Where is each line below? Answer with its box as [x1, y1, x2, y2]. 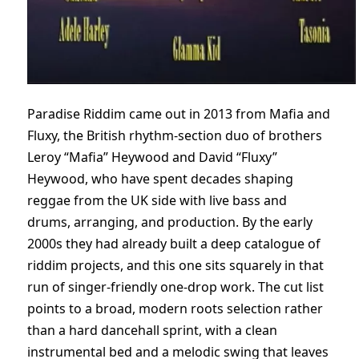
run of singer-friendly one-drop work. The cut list [27, 278, 324, 296]
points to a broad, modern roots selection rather [27, 300, 323, 318]
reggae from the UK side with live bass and [27, 192, 287, 210]
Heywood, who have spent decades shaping [27, 170, 293, 188]
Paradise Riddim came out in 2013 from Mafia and [27, 105, 330, 123]
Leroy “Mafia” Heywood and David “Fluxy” [27, 148, 277, 167]
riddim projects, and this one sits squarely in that [27, 256, 324, 275]
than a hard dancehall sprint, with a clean [27, 321, 277, 340]
